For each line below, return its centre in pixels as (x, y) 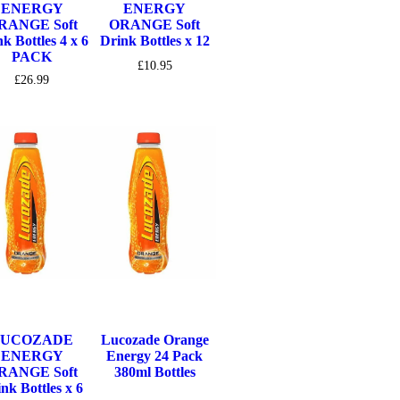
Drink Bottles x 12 (154, 40)
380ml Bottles (154, 372)
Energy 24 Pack (155, 356)
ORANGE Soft (155, 24)
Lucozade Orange (154, 340)
